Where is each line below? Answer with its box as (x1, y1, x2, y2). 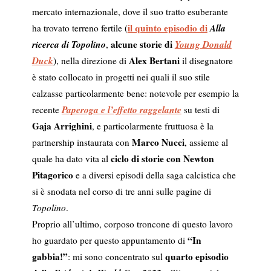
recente (31, 103, 62, 116)
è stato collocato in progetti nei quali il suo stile (31, 71, 210, 83)
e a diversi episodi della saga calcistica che (73, 169, 236, 181)
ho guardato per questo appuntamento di (31, 234, 188, 247)
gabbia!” (31, 250, 68, 264)
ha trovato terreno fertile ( (31, 22, 128, 34)
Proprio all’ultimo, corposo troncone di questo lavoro (31, 218, 233, 230)
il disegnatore (179, 54, 233, 67)
